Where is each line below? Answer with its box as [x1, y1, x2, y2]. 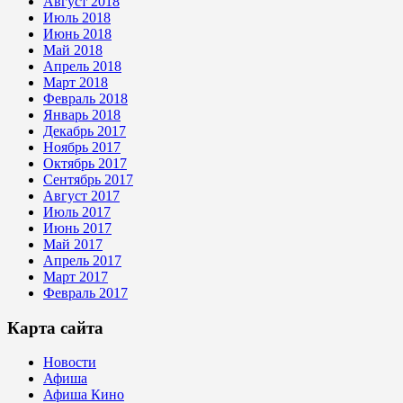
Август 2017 [43, 187, 120, 203]
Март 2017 [43, 268, 108, 284]
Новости [43, 354, 96, 371]
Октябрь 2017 [43, 155, 127, 171]
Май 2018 [43, 41, 103, 58]
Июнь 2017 [43, 219, 112, 236]
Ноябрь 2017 [43, 139, 121, 155]
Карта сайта [7, 318, 103, 337]
